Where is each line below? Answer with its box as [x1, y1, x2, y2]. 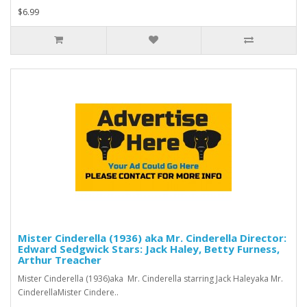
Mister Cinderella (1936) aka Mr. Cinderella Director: [18, 230, 286, 245]
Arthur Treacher [18, 252, 101, 267]
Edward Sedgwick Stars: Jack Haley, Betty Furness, [18, 241, 280, 256]
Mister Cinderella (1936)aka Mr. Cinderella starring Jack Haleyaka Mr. [18, 272, 283, 284]
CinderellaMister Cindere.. [18, 286, 119, 298]
